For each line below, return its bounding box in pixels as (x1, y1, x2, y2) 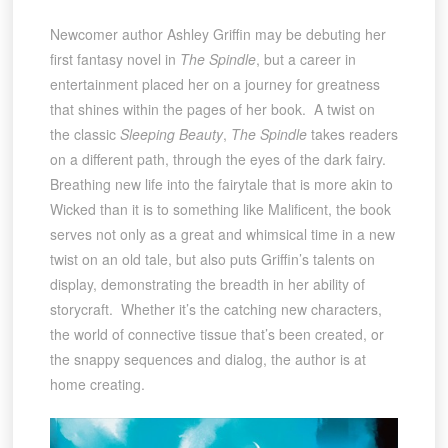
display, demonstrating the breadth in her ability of (49, 274, 365, 295)
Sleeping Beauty (119, 124, 223, 145)
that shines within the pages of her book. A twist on (49, 99, 375, 120)
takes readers (306, 124, 398, 145)
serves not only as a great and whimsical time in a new (49, 224, 395, 245)
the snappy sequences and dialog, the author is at (49, 349, 366, 370)
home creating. (49, 374, 145, 395)
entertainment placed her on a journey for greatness (49, 74, 380, 95)
